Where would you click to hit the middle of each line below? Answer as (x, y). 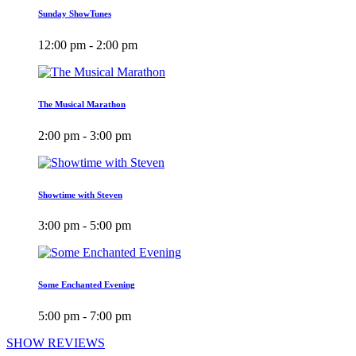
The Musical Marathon (82, 104)
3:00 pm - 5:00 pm (85, 226)
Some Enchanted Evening (87, 285)
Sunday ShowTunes (75, 13)
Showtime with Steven (80, 194)
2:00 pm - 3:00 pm (85, 135)
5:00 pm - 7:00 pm (85, 316)
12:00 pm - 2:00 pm (88, 44)
